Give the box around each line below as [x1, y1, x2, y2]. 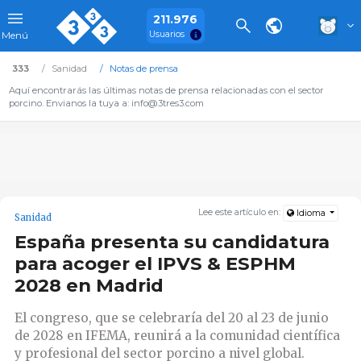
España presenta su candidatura [15, 230, 330, 254]
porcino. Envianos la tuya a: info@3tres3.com [8, 98, 204, 109]
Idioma [293, 208, 328, 219]
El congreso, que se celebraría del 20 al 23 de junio [15, 309, 329, 326]
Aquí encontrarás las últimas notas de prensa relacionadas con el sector [8, 85, 324, 96]
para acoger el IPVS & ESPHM [15, 252, 296, 276]
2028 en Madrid [15, 274, 164, 297]
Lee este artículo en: [198, 207, 284, 218]
